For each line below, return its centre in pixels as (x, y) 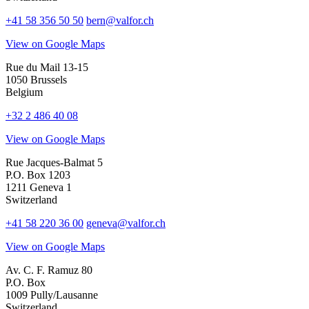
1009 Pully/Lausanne (52, 295)
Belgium (24, 92)
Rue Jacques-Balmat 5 (54, 163)
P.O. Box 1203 (38, 175)
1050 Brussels (36, 80)
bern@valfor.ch (120, 21)
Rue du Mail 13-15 (47, 68)
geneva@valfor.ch (126, 223)
